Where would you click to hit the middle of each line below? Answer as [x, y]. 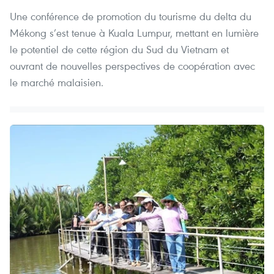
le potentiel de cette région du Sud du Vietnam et [119, 50]
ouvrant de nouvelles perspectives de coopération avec [132, 66]
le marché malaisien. [57, 83]
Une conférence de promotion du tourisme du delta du [131, 17]
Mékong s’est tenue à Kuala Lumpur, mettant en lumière [134, 33]
